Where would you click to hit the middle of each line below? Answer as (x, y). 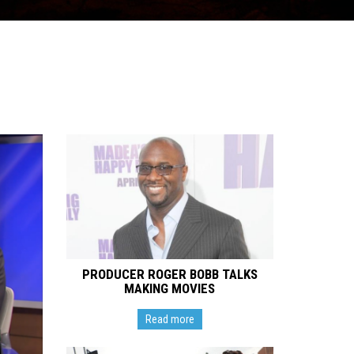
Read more (169, 319)
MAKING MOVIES (170, 288)
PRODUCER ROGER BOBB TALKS (169, 274)
